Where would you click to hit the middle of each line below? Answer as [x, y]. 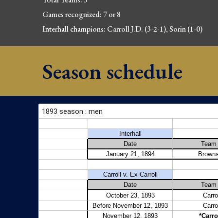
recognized [83, 14]
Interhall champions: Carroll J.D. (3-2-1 [103, 29]
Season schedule [113, 71]
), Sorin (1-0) [183, 29]
